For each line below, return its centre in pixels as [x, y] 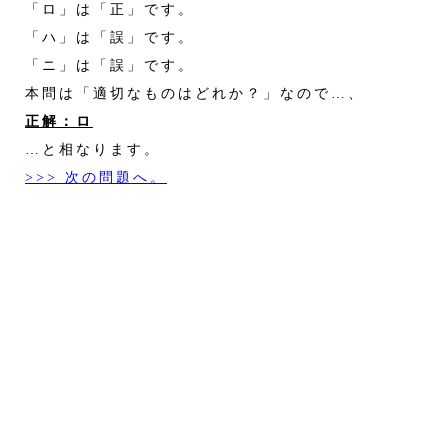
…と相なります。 [84, 148]
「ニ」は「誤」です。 [101, 64]
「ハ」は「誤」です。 [101, 36]
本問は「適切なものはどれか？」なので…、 [186, 92]
